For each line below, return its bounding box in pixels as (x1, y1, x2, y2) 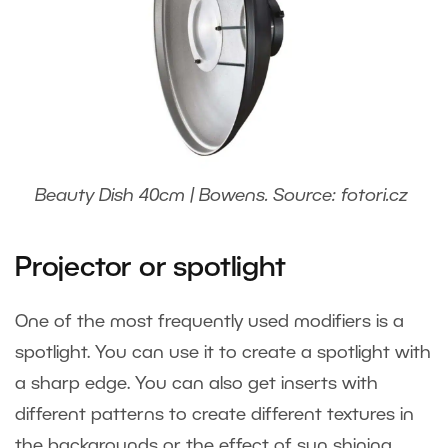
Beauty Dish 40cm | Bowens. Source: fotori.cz (35, 188, 413, 205)
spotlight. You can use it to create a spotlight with (15, 345, 431, 362)
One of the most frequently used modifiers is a (15, 314, 404, 331)
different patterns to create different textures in (15, 407, 414, 424)
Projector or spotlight (15, 257, 293, 282)
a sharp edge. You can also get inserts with (15, 376, 378, 393)
